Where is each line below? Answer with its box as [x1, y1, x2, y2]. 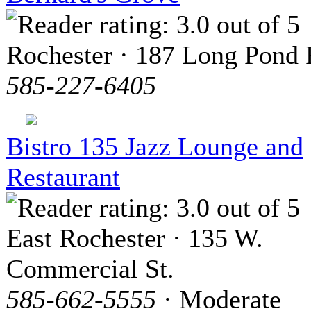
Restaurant [6, 162, 120, 192]
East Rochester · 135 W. [6, 224, 263, 253]
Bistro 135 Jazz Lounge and [6, 132, 303, 162]
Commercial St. [6, 254, 174, 284]
